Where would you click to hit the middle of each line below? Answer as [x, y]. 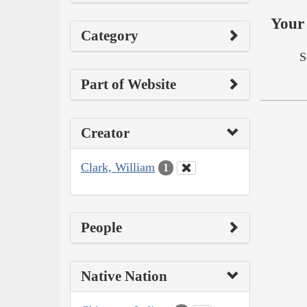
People [101, 228]
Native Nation [124, 277]
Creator [105, 133]
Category [110, 35]
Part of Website [128, 84]
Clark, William [118, 167]
